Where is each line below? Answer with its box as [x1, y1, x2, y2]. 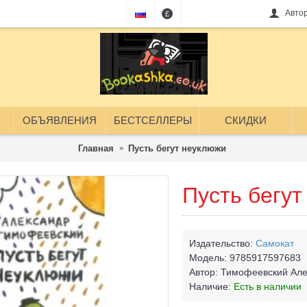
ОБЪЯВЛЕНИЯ [23, 114, 97, 126]
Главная [78, 143, 114, 153]
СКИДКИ [225, 114, 267, 126]
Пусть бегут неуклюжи [128, 143, 226, 153]
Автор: [189, 267, 221, 278]
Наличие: [189, 281, 234, 292]
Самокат [256, 238, 294, 249]
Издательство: [189, 238, 256, 249]
